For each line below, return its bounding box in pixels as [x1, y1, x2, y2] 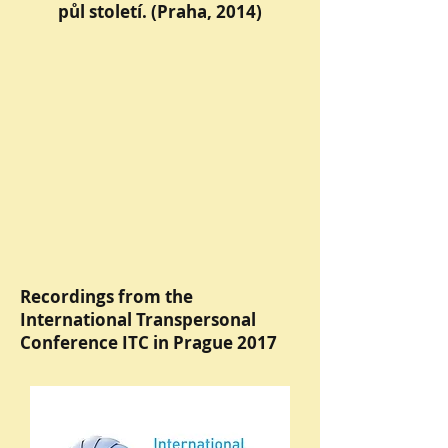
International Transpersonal [20, 308, 256, 331]
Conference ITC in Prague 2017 [20, 331, 277, 354]
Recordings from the [20, 285, 193, 308]
